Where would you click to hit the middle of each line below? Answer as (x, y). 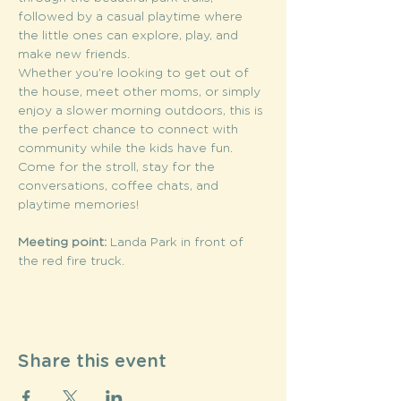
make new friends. (74, 55)
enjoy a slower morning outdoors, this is (142, 111)
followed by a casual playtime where (132, 17)
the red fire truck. (73, 261)
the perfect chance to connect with (130, 130)
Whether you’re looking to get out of (135, 73)
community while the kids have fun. (127, 149)
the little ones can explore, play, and (130, 36)
